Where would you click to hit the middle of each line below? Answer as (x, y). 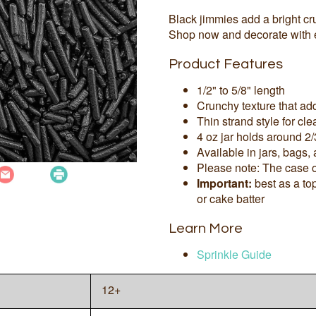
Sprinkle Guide (234, 254)
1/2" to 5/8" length (241, 90)
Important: (224, 183)
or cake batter (231, 198)
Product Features (226, 64)
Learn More (206, 228)
